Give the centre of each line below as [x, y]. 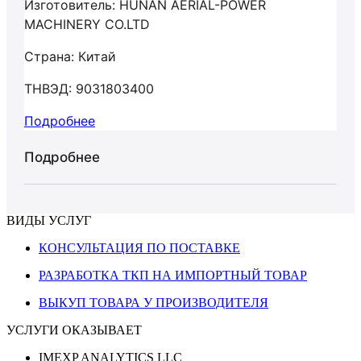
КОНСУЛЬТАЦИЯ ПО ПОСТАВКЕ [139, 248]
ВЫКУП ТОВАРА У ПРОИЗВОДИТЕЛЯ [154, 303]
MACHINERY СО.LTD [87, 24]
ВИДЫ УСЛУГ [49, 220]
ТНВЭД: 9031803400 [89, 89]
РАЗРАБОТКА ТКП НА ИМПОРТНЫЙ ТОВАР [173, 275]
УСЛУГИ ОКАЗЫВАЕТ [74, 330]
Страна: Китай [70, 56]
